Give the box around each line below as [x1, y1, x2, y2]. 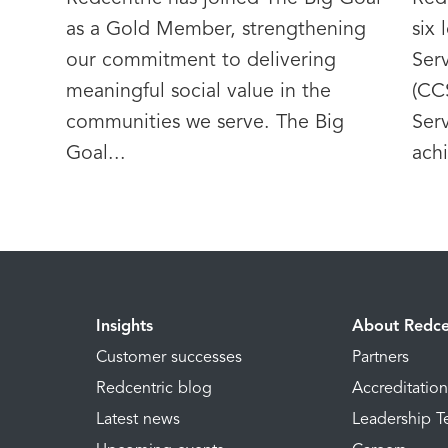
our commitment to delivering [65, 50, 336, 71]
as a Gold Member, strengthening [65, 19, 366, 40]
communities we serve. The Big [65, 112, 344, 133]
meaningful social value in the [65, 81, 331, 102]
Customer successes [95, 349, 242, 366]
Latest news [95, 411, 180, 428]
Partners [352, 349, 410, 366]
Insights [95, 318, 153, 335]
